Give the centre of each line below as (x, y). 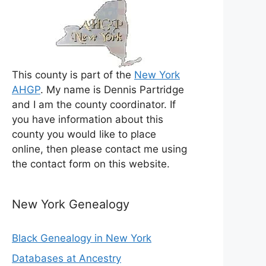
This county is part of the (73, 75)
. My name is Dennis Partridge (112, 90)
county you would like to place (84, 134)
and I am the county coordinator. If (94, 105)
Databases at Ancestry (66, 258)
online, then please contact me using (99, 149)
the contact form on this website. (91, 164)
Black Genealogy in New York (82, 238)
